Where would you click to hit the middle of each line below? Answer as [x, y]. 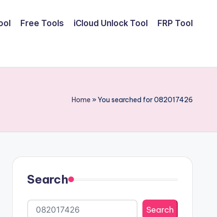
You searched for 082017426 [145, 100]
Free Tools [42, 23]
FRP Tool [175, 23]
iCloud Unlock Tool [111, 23]
